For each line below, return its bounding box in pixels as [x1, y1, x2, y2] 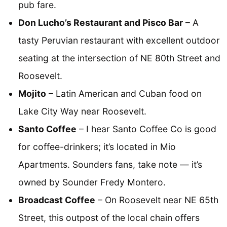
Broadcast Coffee [18, 194, 95, 205]
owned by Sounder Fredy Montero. [18, 176, 166, 187]
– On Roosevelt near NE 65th [95, 194, 218, 205]
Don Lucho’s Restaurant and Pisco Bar [18, 17, 183, 28]
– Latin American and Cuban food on [46, 88, 202, 99]
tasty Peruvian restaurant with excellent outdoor [18, 34, 220, 46]
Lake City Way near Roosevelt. [18, 105, 146, 117]
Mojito [18, 88, 46, 99]
